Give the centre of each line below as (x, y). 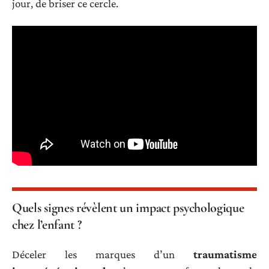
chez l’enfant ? (47, 224)
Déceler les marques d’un (103, 255)
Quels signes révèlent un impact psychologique (128, 207)
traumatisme (225, 255)
